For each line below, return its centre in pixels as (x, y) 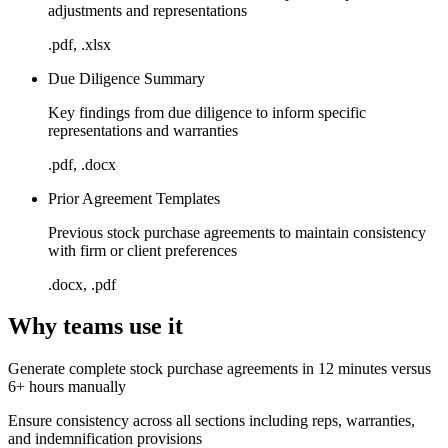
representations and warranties (143, 130)
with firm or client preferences (142, 250)
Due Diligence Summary (126, 78)
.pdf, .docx (82, 164)
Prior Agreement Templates (134, 198)
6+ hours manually (67, 387)
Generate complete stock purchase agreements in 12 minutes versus (219, 369)
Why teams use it (95, 326)
